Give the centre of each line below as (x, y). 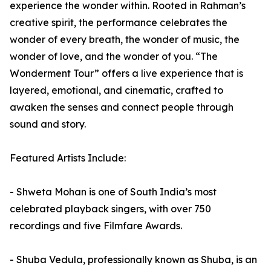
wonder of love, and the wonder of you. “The (114, 57)
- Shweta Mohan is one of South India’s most (113, 192)
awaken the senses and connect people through (122, 107)
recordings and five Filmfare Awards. (96, 226)
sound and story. (48, 124)
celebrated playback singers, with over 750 (110, 209)
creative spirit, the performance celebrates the (119, 23)
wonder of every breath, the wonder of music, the (125, 40)
